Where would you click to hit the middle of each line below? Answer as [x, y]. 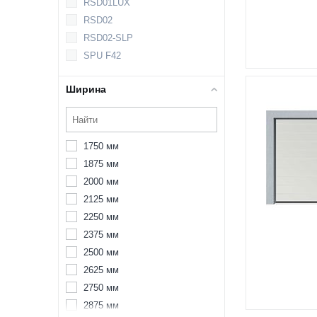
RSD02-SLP [108, 38]
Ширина [86, 89]
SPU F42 [102, 56]
